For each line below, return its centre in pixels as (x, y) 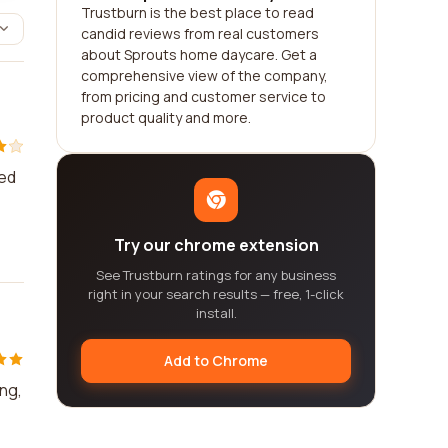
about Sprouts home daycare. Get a (199, 54)
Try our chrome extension (216, 245)
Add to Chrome (216, 360)
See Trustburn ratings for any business (216, 275)
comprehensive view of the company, (204, 75)
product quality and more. (166, 117)
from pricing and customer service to (203, 96)
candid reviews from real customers (200, 33)
